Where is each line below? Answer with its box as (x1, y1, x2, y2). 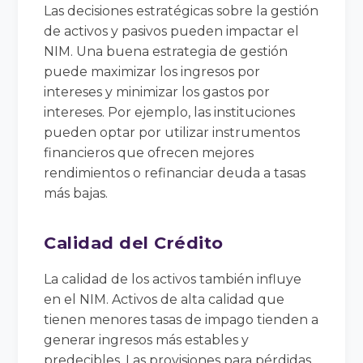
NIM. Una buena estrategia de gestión (44, 43, 288, 59)
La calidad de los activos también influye (44, 271, 302, 287)
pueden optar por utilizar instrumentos (44, 124, 301, 140)
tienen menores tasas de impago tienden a (44, 311, 319, 327)
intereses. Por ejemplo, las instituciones (44, 104, 296, 120)
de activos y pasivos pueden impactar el (44, 23, 300, 39)
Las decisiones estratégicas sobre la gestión (44, 2, 319, 19)
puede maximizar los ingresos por (44, 63, 261, 79)
